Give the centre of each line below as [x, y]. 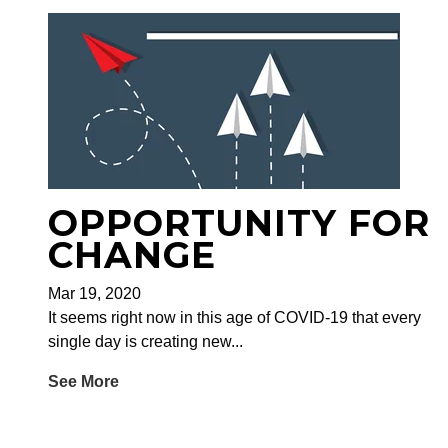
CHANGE [132, 255]
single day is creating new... [145, 342]
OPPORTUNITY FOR [239, 223]
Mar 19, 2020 [94, 294]
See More [83, 382]
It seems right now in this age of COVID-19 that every [234, 318]
